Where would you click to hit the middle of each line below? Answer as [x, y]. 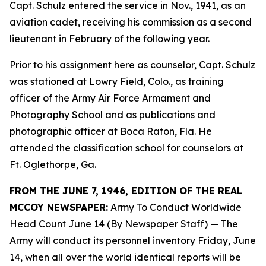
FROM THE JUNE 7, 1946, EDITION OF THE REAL [126, 191]
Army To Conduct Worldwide [176, 207]
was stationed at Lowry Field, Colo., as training [117, 81]
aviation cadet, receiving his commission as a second [131, 22]
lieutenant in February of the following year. [110, 39]
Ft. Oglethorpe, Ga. [53, 164]
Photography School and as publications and [113, 115]
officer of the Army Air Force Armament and [110, 98]
